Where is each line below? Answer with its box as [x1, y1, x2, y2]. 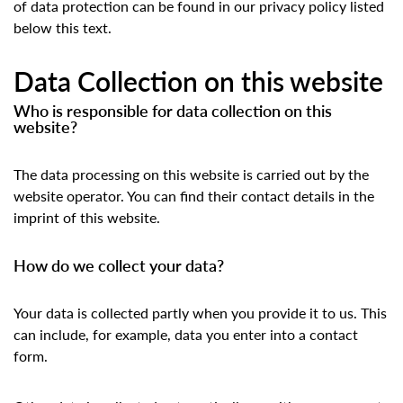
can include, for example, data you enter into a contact [13, 324, 358, 345]
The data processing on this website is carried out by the [13, 164, 369, 185]
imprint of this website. [13, 207, 160, 228]
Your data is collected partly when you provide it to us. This [13, 302, 387, 324]
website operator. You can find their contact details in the [13, 185, 374, 207]
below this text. [13, 17, 112, 39]
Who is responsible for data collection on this [13, 99, 332, 122]
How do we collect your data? [13, 254, 224, 277]
